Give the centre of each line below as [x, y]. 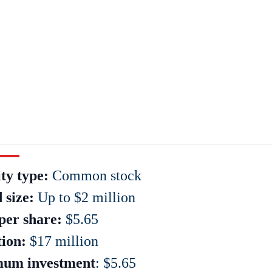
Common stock [95, 175]
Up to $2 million [85, 197]
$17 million [62, 241]
